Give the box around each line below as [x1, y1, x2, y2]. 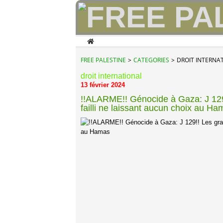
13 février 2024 [81, 81, 125, 89]
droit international [81, 72, 142, 80]
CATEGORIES [133, 56, 169, 64]
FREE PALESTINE [81, 56, 126, 64]
